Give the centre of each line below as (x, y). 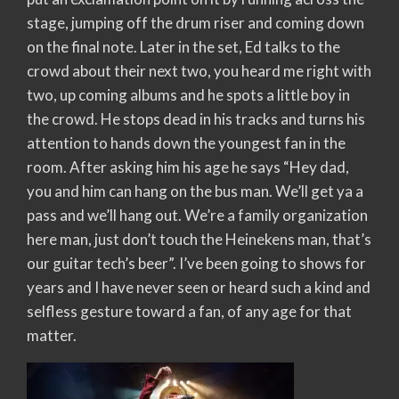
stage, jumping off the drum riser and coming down (195, 22)
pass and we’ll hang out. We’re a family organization (197, 215)
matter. (52, 335)
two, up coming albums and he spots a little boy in (188, 94)
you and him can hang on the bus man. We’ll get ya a (195, 191)
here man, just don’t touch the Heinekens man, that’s (199, 239)
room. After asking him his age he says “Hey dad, (188, 167)
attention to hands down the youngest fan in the (186, 142)
